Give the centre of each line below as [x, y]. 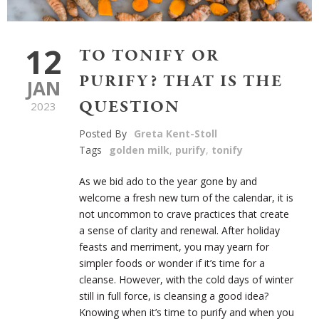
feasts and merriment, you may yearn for [174, 246]
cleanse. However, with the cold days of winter [186, 279]
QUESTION [130, 107]
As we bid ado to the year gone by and [168, 181]
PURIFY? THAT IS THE [181, 81]
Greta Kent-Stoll [176, 133]
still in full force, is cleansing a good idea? [174, 296]
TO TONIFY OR [149, 56]
